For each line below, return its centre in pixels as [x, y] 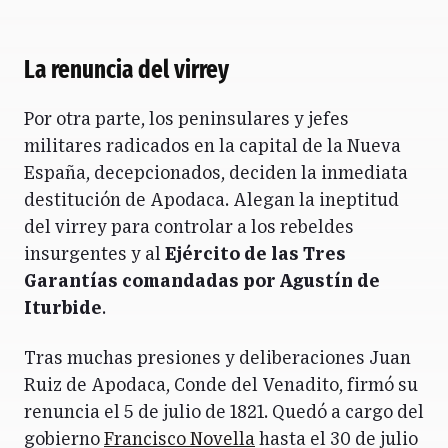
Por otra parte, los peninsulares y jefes [186, 120]
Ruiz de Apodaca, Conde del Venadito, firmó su [221, 385]
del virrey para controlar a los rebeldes [189, 228]
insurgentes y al [94, 255]
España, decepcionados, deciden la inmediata [216, 174]
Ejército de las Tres [255, 255]
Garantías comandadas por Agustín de [202, 282]
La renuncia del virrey [126, 69]
